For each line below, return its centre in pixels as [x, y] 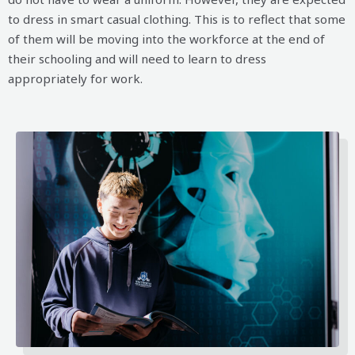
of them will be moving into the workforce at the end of [166, 39]
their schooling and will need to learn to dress [137, 59]
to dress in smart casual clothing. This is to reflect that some [177, 19]
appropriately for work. [75, 79]
